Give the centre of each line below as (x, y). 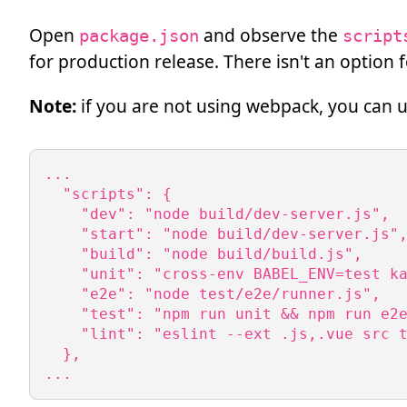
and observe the (271, 35)
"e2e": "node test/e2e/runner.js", (213, 293)
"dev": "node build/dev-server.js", (217, 213)
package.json (139, 35)
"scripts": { (108, 194)
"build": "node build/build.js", (203, 253)
